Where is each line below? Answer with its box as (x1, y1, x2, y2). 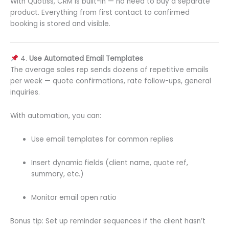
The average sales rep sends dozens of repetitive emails (10, 64, 209, 75)
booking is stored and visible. (10, 19, 110, 29)
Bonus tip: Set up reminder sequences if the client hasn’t (10, 216, 205, 226)
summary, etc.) (31, 169, 84, 179)
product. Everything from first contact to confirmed (10, 8, 190, 18)
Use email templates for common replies (31, 134, 174, 144)
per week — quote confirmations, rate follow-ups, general (10, 76, 211, 86)
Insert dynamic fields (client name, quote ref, (31, 157, 189, 168)
